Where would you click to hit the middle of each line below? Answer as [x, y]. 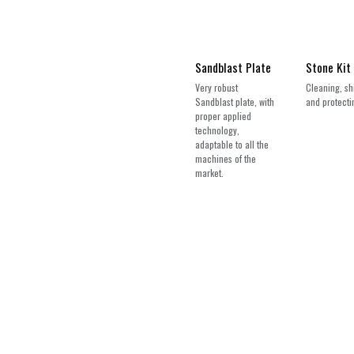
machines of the [226, 158]
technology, [217, 130]
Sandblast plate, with [235, 102]
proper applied [223, 116]
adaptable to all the [232, 144]
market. [209, 173]
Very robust [217, 87]
